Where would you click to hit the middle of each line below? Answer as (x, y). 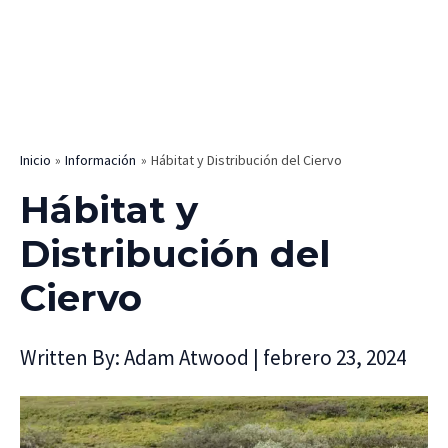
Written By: (72, 357)
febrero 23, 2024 (334, 357)
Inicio (35, 159)
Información (101, 159)
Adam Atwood (188, 357)
